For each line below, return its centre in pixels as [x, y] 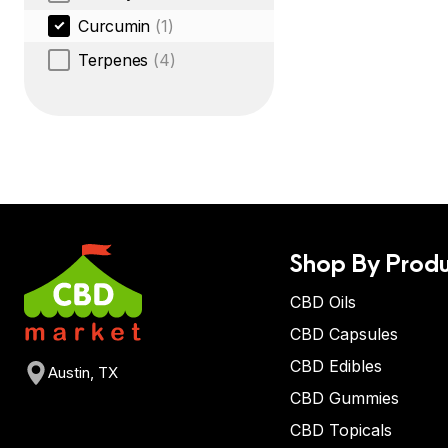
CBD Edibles [336, 366]
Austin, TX [83, 373]
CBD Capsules [344, 334]
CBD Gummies [344, 398]
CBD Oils [323, 302]
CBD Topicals [341, 430]
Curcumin [114, 26]
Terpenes [113, 60]
